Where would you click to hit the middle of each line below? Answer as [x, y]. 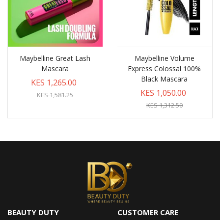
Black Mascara [165, 79]
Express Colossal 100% [165, 69]
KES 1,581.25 [55, 95]
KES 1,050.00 [163, 93]
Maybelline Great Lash [55, 58]
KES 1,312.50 [164, 105]
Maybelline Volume [164, 58]
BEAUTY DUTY [33, 212]
